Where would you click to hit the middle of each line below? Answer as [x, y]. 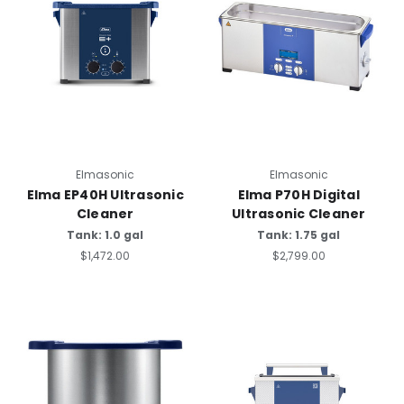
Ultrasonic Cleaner [299, 214]
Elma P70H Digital [298, 195]
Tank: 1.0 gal [106, 235]
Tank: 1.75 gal [299, 235]
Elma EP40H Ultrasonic [105, 195]
